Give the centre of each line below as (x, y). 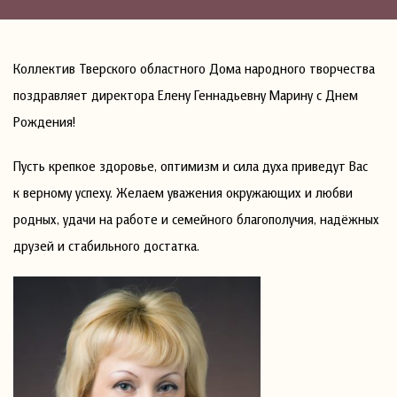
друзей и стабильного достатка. (106, 245)
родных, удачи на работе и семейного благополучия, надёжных (196, 219)
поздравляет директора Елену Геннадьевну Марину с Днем (186, 95)
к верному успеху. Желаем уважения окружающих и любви (183, 192)
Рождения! (44, 121)
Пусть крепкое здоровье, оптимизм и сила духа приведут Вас (191, 166)
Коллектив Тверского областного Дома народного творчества (194, 68)
